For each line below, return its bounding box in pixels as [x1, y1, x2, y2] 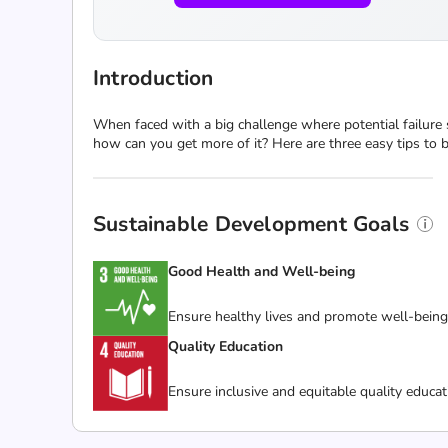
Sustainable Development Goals [93, 210, 410, 238]
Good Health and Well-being [168, 262, 355, 281]
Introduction [93, 64, 214, 92]
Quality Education [168, 337, 283, 356]
